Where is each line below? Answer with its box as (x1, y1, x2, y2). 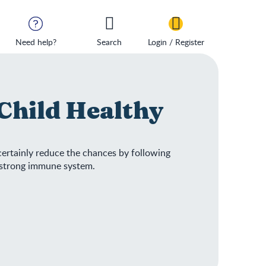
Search (97, 36, 122, 47)
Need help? (15, 36, 56, 47)
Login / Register (147, 36, 204, 47)
